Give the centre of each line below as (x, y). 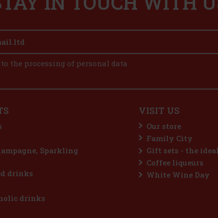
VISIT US (159, 110)
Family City (170, 138)
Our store (164, 126)
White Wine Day (178, 175)
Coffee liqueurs (175, 163)
